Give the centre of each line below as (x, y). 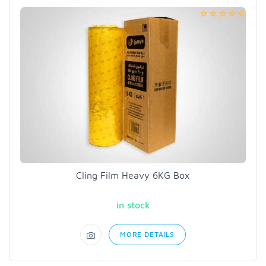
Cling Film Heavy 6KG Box (133, 175)
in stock (133, 205)
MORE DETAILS (147, 235)
